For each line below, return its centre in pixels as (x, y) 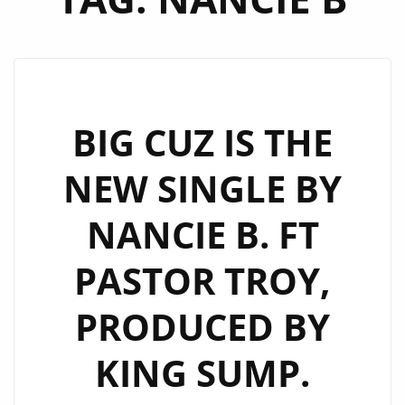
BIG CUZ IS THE (202, 142)
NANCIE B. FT (202, 235)
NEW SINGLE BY (202, 188)
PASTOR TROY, (202, 281)
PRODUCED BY (202, 327)
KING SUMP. (202, 373)
